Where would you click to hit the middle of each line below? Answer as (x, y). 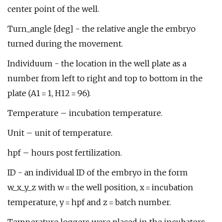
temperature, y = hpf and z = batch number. (89, 202)
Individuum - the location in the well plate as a (97, 63)
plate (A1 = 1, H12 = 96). (49, 93)
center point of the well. (53, 9)
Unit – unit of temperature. (60, 133)
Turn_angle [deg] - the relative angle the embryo (102, 29)
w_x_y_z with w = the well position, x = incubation (100, 187)
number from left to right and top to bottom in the (105, 78)
